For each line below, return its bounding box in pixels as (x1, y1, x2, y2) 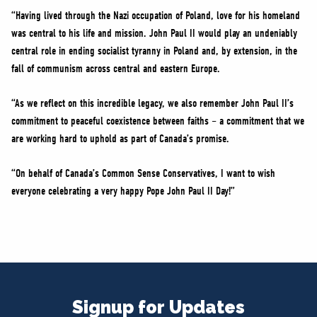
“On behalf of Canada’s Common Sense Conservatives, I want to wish (11, 167, 275, 180)
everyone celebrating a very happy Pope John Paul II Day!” (11, 185, 238, 197)
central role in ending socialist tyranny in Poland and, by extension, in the (11, 45, 297, 57)
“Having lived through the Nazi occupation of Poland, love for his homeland (11, 9, 300, 22)
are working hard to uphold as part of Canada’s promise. (11, 132, 232, 145)
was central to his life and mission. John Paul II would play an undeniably (11, 27, 297, 40)
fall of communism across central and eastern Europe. (11, 62, 223, 75)
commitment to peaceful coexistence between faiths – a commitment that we (11, 115, 304, 127)
